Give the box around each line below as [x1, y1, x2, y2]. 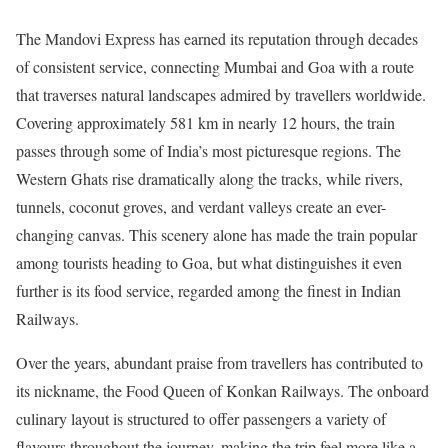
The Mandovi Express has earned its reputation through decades [16, 28, 418, 50]
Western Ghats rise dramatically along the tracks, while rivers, [16, 168, 403, 190]
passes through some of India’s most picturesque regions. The [16, 140, 401, 162]
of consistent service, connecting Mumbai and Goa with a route [16, 56, 414, 78]
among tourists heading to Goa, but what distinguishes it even [16, 252, 402, 274]
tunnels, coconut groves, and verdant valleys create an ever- [16, 196, 386, 218]
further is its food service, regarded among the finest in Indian [16, 280, 401, 302]
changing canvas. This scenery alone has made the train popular [16, 224, 417, 246]
